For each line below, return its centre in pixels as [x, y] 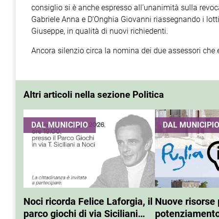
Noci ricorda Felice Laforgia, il [88, 202]
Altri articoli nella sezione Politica [94, 95]
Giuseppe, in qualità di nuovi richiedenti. [100, 31]
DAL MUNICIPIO [60, 125]
